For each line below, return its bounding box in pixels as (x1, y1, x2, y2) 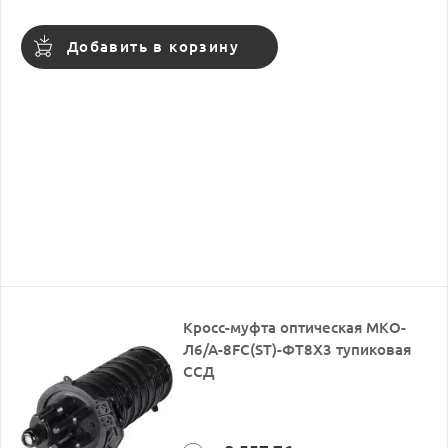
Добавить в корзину (66, 38, 240, 55)
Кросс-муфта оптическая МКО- (183, 319, 407, 336)
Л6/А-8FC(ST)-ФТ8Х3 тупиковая (183, 341, 412, 358)
